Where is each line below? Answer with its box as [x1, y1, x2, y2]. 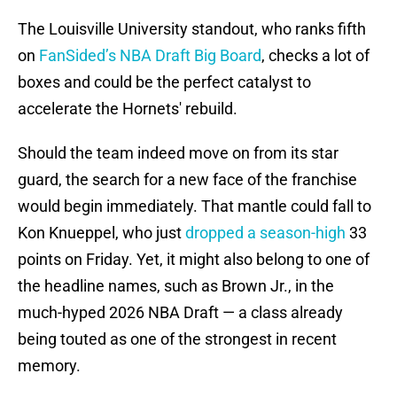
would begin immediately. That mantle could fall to [18, 197, 371, 216]
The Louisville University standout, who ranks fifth [18, 19, 366, 39]
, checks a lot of [261, 46, 370, 66]
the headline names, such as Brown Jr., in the [18, 276, 334, 296]
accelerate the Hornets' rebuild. [18, 99, 237, 119]
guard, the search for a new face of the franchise [18, 170, 357, 190]
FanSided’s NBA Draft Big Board [39, 46, 261, 66]
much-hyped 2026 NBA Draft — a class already [18, 303, 343, 323]
